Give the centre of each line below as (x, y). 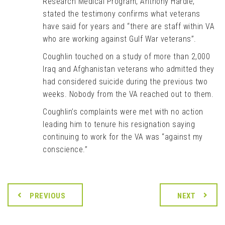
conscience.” (65, 149)
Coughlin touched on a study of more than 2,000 (126, 57)
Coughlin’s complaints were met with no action (123, 112)
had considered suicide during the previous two (125, 82)
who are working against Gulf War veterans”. (120, 39)
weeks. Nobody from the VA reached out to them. (128, 94)
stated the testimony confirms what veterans (122, 14)
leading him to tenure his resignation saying (119, 124)
